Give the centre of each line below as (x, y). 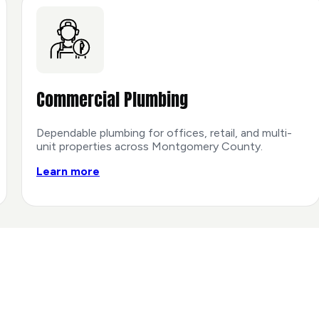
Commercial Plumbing (112, 100)
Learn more (68, 172)
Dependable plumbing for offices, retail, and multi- (164, 133)
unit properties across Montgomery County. (150, 147)
